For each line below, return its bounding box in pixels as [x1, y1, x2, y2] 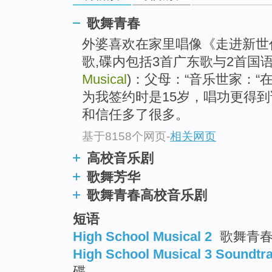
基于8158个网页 [82, 129, 166, 143]
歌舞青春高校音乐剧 [87, 187, 207, 203]
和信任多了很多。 [82, 107, 189, 123]
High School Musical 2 [73, 228, 212, 244]
